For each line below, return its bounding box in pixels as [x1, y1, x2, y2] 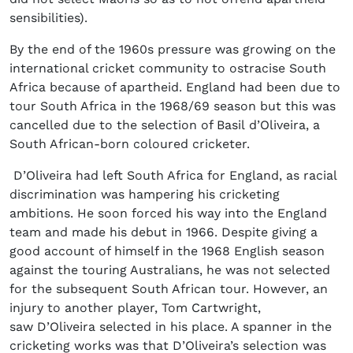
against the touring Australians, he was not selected [9, 262, 330, 278]
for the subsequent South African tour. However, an [9, 281, 328, 297]
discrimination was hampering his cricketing [9, 187, 280, 203]
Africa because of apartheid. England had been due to [9, 80, 340, 95]
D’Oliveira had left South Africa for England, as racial [9, 168, 336, 184]
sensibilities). [9, 10, 87, 26]
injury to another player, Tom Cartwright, [9, 300, 261, 316]
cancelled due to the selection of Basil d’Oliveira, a [9, 117, 320, 133]
